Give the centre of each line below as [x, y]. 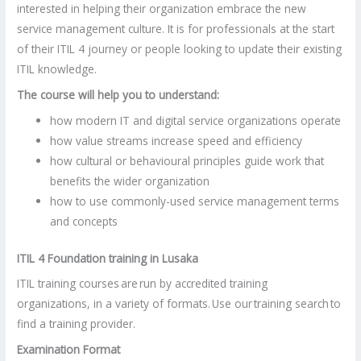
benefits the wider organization [130, 181]
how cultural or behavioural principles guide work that [187, 161]
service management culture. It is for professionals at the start [176, 29]
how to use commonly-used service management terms [195, 201]
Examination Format [69, 350]
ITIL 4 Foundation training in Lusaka [108, 258]
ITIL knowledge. [57, 69]
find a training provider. [77, 324]
